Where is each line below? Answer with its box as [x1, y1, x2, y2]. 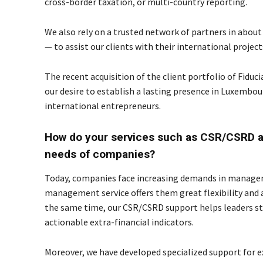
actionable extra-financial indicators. [45, 216, 194, 228]
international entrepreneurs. [45, 100, 161, 112]
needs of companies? [45, 147, 155, 161]
